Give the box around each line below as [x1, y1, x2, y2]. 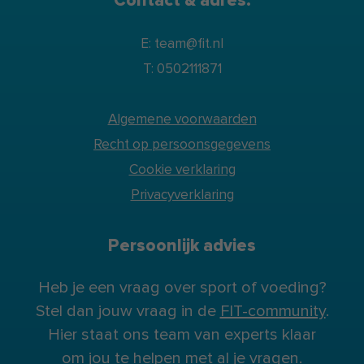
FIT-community [219, 301, 326, 322]
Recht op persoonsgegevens [93, 136, 271, 154]
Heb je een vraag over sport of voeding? [37, 278, 327, 298]
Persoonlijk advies [108, 236, 256, 257]
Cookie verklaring [128, 161, 236, 179]
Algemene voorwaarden [107, 110, 257, 128]
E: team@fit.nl [141, 35, 223, 53]
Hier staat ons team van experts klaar [48, 325, 316, 345]
